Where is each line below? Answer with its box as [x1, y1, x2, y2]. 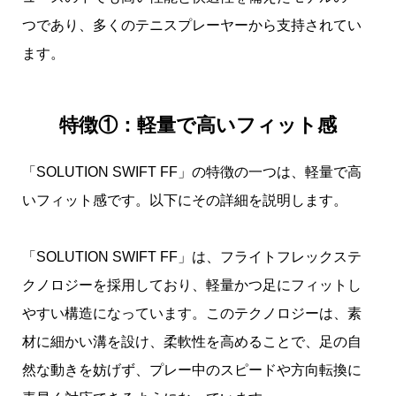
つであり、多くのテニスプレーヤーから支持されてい [22, 17, 362, 33]
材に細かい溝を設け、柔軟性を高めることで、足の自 [22, 334, 362, 350]
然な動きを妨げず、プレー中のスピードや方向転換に [22, 362, 362, 378]
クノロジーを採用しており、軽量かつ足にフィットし [22, 278, 362, 293]
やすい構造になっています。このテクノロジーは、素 [22, 306, 362, 322]
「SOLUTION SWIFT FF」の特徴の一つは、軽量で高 [22, 164, 362, 180]
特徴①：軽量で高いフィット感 [59, 114, 337, 137]
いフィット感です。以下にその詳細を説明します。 [22, 193, 347, 209]
